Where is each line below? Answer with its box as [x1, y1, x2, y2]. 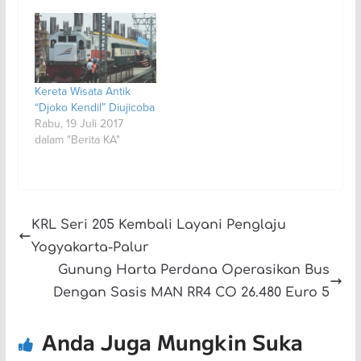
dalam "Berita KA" [34, 131, 120, 147]
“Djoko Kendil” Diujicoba [34, 98, 155, 115]
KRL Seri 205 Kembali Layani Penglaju [31, 217, 286, 232]
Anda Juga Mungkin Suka [41, 326, 303, 356]
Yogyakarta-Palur [31, 239, 149, 255]
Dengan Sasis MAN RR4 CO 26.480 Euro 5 [53, 284, 330, 300]
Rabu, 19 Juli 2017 [34, 114, 123, 131]
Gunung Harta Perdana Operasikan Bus [58, 262, 330, 277]
